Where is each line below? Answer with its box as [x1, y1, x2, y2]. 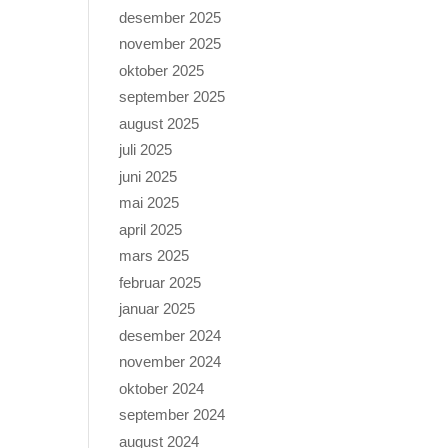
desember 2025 [119, 8, 222, 26]
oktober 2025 [119, 61, 205, 79]
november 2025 [119, 35, 222, 53]
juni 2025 [119, 167, 178, 185]
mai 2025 [119, 194, 180, 212]
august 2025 [119, 114, 200, 132]
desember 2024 [119, 326, 222, 344]
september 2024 [119, 406, 226, 424]
